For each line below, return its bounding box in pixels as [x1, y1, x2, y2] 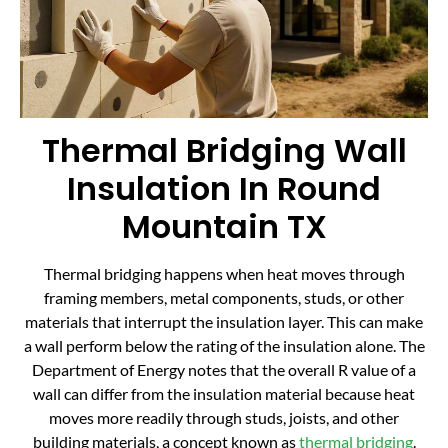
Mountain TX [121, 203, 327, 249]
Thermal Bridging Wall [41, 127, 407, 173]
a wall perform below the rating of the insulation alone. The [23, 335, 425, 355]
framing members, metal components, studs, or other [44, 287, 404, 307]
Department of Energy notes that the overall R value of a [32, 359, 416, 379]
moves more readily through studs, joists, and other [49, 407, 399, 427]
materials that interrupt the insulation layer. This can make [25, 311, 423, 331]
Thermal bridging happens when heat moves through [43, 263, 405, 283]
